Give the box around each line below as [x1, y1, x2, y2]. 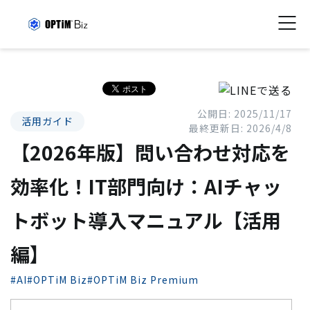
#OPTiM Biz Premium [87, 273, 199, 286]
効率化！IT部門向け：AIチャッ [10, 172, 282, 200]
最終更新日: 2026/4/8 [188, 121, 292, 135]
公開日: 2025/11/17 [197, 107, 292, 120]
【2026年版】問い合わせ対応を [10, 138, 290, 166]
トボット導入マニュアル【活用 [10, 206, 281, 234]
